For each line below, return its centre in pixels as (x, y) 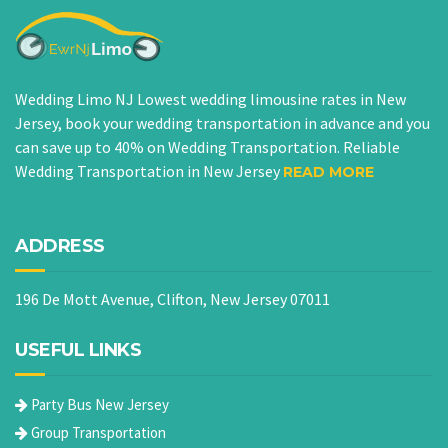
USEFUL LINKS (78, 350)
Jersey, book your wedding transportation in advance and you (222, 123)
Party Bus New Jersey (98, 405)
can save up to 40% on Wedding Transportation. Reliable (207, 147)
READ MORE (328, 172)
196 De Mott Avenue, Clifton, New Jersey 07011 (172, 299)
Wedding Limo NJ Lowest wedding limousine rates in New (210, 99)
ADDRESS (60, 246)
